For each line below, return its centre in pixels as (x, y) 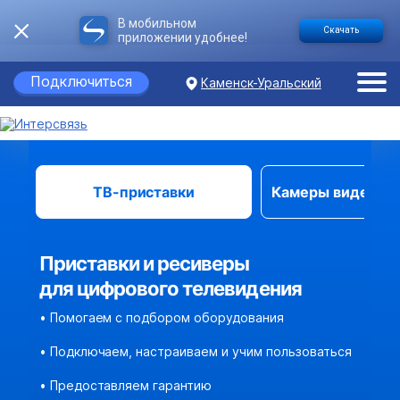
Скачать (341, 30)
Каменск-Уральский (261, 83)
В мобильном (157, 23)
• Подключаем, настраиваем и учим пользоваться (195, 352)
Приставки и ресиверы (144, 264)
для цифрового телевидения (170, 289)
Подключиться (81, 81)
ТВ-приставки (144, 192)
